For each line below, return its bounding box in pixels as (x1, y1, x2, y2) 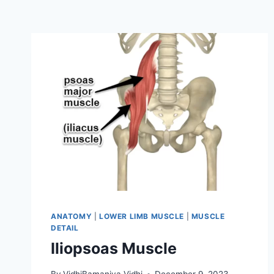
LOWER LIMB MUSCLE (98, 211, 185, 221)
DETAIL (51, 223, 79, 232)
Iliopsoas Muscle (51, 239, 177, 257)
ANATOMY (51, 211, 92, 221)
